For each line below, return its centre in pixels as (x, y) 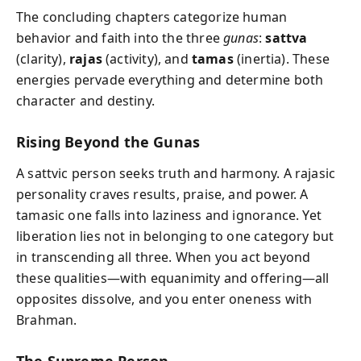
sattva (286, 38)
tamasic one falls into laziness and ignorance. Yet (169, 215)
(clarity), (43, 59)
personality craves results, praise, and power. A (162, 194)
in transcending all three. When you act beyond (164, 257)
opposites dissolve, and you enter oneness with (164, 299)
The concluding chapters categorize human (152, 17)
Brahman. (47, 320)
